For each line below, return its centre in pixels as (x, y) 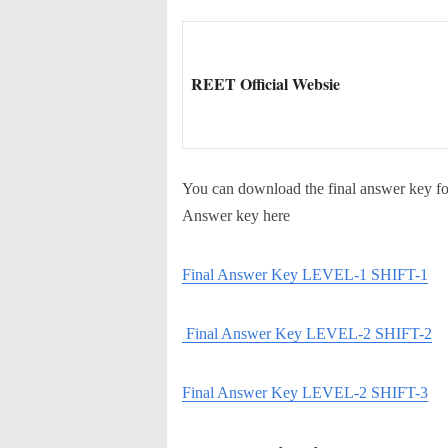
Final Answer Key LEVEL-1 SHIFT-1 (305, 274)
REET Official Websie (265, 84)
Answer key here (236, 215)
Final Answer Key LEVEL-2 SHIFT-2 (307, 333)
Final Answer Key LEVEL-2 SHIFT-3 (305, 392)
